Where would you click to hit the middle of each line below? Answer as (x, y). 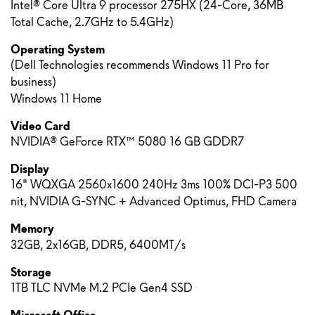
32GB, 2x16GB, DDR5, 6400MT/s (98, 245)
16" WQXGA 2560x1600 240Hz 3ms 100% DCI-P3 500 (154, 185)
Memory (34, 229)
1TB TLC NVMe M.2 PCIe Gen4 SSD (102, 288)
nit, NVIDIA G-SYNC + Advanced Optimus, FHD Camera (154, 201)
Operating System (58, 50)
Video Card (40, 126)
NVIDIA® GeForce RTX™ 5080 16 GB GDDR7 (127, 142)
